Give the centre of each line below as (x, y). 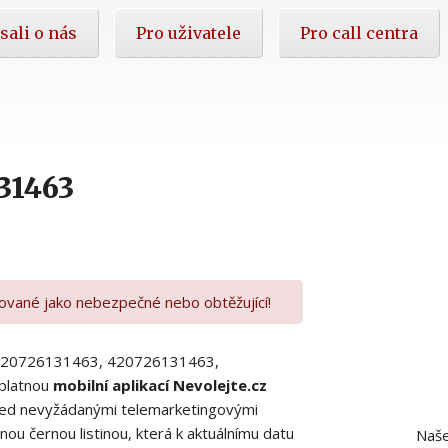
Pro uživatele (188, 32)
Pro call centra (359, 32)
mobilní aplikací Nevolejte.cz (160, 384)
